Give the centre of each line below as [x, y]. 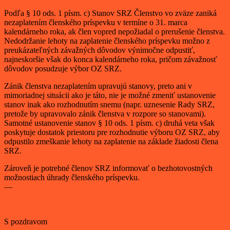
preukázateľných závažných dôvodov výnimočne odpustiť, [100, 50]
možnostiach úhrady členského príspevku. [72, 178]
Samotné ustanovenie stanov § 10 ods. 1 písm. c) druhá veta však [109, 123]
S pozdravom [26, 222]
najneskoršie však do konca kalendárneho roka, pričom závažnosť [111, 60]
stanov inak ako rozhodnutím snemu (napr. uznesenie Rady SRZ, [109, 105]
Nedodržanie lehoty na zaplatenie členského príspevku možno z [107, 41]
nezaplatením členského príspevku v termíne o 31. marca [96, 23]
